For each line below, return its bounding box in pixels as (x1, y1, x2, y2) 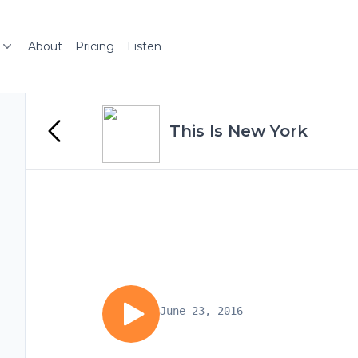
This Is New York (169, 121, 308, 141)
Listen (127, 39, 161, 54)
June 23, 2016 (160, 304, 243, 317)
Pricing (75, 39, 114, 54)
